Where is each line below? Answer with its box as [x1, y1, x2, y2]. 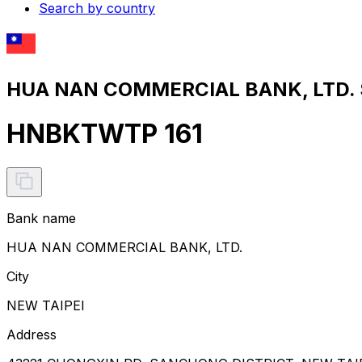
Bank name [6, 209, 76, 226]
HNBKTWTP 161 [6, 118, 203, 150]
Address [6, 326, 57, 343]
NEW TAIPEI [6, 297, 85, 314]
